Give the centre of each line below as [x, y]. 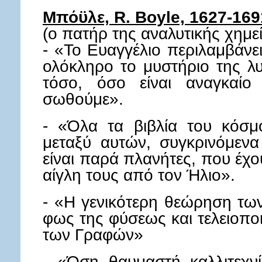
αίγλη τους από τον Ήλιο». [139, 175]
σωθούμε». [83, 99]
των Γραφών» [93, 235]
